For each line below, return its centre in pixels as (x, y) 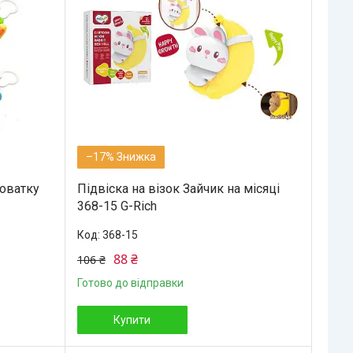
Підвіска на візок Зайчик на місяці (178, 188)
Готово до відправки (130, 282)
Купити (132, 320)
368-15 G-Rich (117, 206)
